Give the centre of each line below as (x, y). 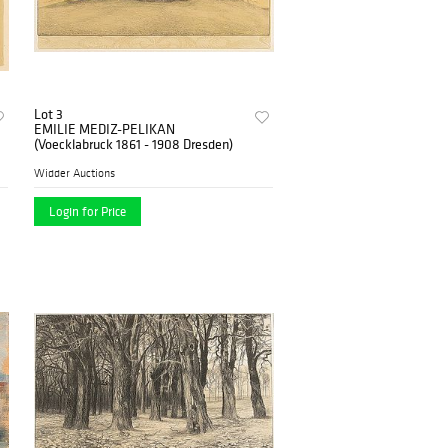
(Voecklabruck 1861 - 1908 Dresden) (134, 144)
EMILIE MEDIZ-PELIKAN (105, 129)
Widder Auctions (75, 173)
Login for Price (88, 212)
